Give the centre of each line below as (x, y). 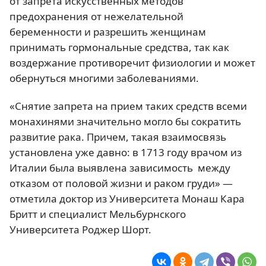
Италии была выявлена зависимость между (120, 167)
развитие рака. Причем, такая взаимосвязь (118, 137)
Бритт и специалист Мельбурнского (98, 214)
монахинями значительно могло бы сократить (125, 121)
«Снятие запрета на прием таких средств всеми (128, 106)
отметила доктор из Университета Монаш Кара (127, 198)
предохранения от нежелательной (96, 16)
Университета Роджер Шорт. (80, 229)
